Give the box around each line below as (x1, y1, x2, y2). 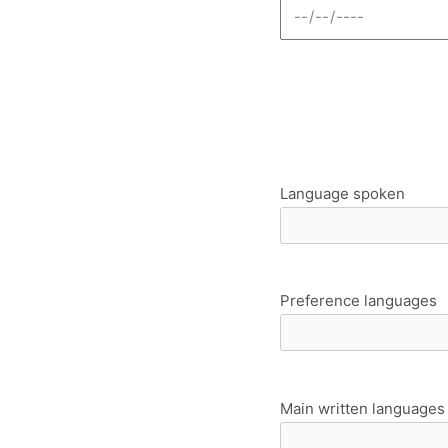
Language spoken (279, 183, 405, 203)
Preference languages (279, 291, 437, 311)
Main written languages (279, 398, 445, 418)
